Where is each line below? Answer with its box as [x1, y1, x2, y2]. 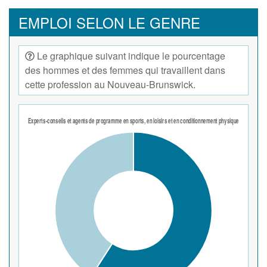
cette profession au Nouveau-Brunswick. [25, 77, 195, 91]
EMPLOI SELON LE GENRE [18, 11, 200, 33]
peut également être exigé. [37, 4, 149, 18]
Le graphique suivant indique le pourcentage [37, 48, 225, 63]
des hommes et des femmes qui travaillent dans [25, 63, 225, 77]
